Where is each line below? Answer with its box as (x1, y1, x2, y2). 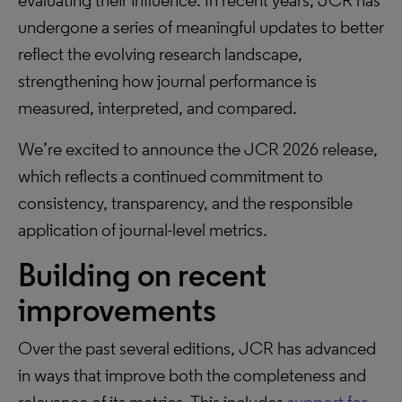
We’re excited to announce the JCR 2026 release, (18, 138, 378, 160)
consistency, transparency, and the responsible (18, 192, 353, 214)
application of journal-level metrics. (18, 219, 267, 240)
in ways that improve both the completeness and (18, 364, 366, 386)
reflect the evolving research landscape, (18, 43, 302, 65)
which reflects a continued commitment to (18, 165, 323, 187)
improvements (18, 291, 216, 329)
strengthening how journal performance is (18, 70, 317, 92)
